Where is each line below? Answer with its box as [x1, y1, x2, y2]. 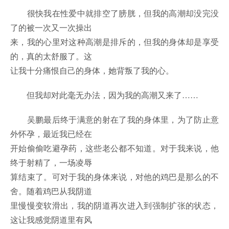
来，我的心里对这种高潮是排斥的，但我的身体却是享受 [10, 36, 219, 48]
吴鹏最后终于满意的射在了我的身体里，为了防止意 [10, 113, 219, 126]
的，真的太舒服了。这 [10, 50, 92, 62]
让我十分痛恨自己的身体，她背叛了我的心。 [10, 64, 174, 77]
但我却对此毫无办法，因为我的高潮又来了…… [10, 89, 198, 101]
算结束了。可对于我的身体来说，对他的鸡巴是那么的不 [10, 171, 219, 183]
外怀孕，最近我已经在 [10, 128, 92, 140]
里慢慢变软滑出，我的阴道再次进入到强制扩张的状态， [10, 199, 219, 212]
